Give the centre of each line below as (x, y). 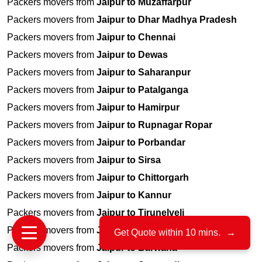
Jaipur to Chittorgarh (143, 178)
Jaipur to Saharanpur (144, 73)
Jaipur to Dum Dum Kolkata (158, 230)
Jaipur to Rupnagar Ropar (154, 125)
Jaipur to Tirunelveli (140, 213)
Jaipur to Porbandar (141, 143)
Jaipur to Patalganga (142, 90)
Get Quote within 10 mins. (167, 232)
